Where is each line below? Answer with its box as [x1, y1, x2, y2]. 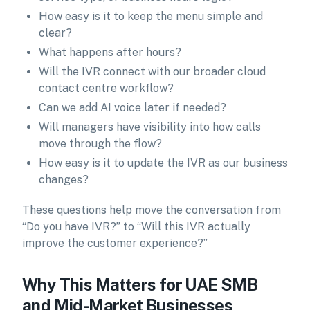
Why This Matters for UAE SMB [22, 275, 258, 294]
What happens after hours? [39, 46, 181, 59]
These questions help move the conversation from [22, 203, 281, 217]
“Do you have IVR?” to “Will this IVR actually [22, 220, 250, 233]
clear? [39, 26, 72, 39]
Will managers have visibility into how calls [39, 120, 261, 134]
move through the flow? [39, 137, 162, 150]
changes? [39, 173, 89, 186]
